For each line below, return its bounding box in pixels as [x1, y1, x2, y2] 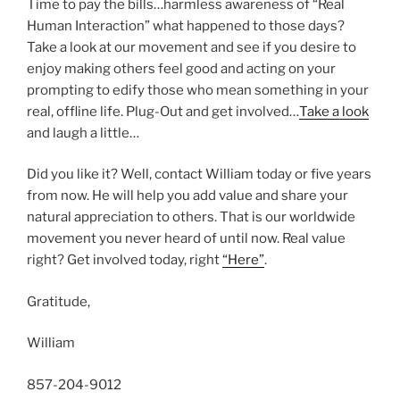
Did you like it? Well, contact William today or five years [27, 166, 371, 183]
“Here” [222, 252, 264, 269]
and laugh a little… [27, 124, 139, 141]
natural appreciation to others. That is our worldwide [27, 209, 355, 226]
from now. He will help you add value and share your [27, 187, 348, 204]
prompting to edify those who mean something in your [27, 81, 369, 98]
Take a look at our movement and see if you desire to [27, 38, 356, 55]
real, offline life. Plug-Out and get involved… [27, 103, 299, 120]
